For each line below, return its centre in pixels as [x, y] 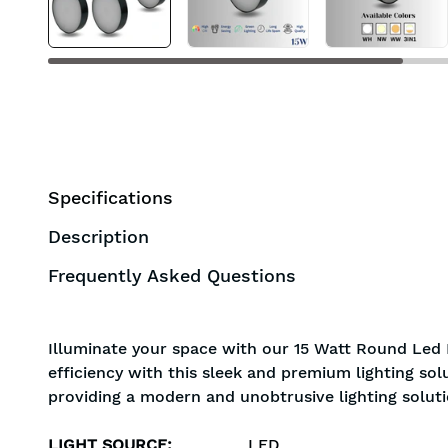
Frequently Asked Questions [172, 275]
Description [98, 236]
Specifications [110, 197]
